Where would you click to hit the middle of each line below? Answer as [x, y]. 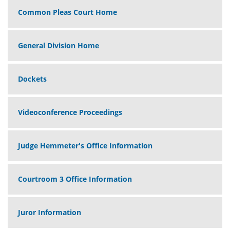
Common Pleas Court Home [68, 12]
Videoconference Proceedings [70, 112]
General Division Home [59, 45]
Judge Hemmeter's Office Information [85, 146]
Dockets [32, 79]
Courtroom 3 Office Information [75, 179]
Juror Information [50, 212]
